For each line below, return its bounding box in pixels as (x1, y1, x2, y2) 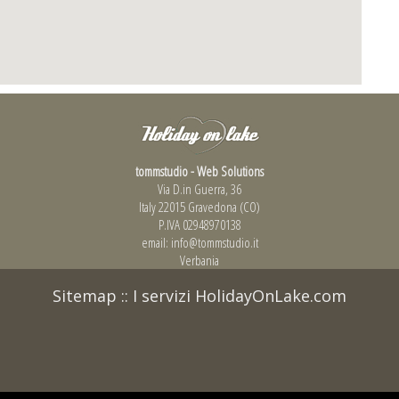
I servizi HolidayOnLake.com (133, 284, 346, 306)
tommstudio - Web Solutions (135, 161, 264, 180)
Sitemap (53, 284, 117, 306)
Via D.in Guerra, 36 (158, 179, 241, 198)
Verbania (180, 250, 219, 269)
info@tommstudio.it (170, 232, 258, 251)
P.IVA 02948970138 (158, 215, 241, 233)
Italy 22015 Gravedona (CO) (139, 197, 260, 216)
